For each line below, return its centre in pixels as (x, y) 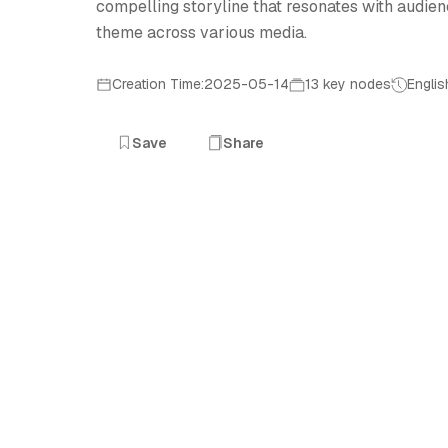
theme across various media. (201, 32)
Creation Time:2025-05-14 (200, 84)
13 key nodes (348, 84)
